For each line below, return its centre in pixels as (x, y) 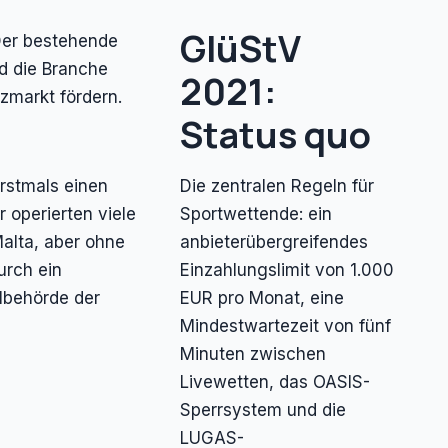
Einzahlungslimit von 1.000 (286, 270)
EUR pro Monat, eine (261, 298)
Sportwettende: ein (255, 214)
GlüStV (240, 49)
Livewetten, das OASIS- (274, 382)
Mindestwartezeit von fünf (285, 326)
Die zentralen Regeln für (276, 186)
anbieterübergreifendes (273, 242)
